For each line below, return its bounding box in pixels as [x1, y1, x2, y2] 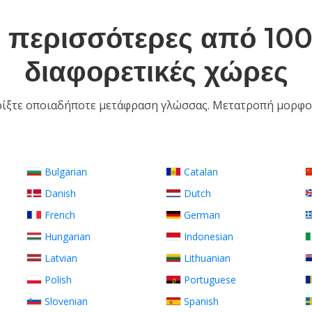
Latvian [45, 251, 77, 265]
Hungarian [45, 230, 91, 243]
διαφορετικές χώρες [24, 54, 288, 88]
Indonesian [184, 230, 233, 243]
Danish [45, 187, 76, 200]
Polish [45, 273, 72, 286]
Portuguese [184, 273, 236, 286]
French [45, 208, 75, 221]
